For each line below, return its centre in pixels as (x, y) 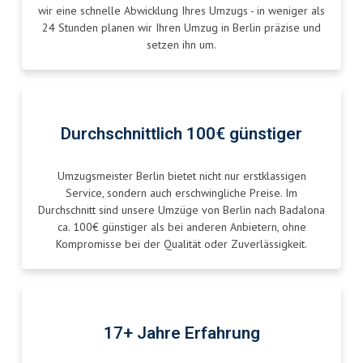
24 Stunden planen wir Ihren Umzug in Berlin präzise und (181, 28)
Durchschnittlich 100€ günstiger (181, 135)
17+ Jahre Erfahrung (181, 334)
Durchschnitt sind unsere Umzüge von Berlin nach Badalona (181, 210)
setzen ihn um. (181, 45)
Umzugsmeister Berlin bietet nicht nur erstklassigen (181, 176)
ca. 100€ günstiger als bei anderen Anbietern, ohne (181, 227)
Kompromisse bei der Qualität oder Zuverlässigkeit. (181, 244)
